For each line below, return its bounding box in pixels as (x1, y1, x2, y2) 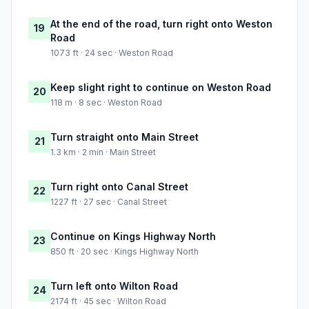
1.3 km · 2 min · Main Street (50, 147, 156, 158)
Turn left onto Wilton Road (50, 280, 178, 292)
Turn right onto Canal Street (50, 181, 188, 193)
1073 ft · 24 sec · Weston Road (50, 48, 173, 59)
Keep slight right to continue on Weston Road (50, 81, 271, 94)
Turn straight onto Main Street (50, 131, 199, 143)
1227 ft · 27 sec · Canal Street (50, 197, 167, 208)
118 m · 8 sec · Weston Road (50, 97, 162, 108)
